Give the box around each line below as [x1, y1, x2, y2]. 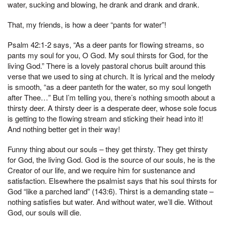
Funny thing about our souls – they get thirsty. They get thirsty [8, 143, 208, 154]
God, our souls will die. [8, 206, 83, 217]
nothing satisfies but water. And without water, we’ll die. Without [8, 196, 212, 207]
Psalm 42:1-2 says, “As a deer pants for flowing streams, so [8, 39, 204, 50]
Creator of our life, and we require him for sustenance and [8, 164, 195, 175]
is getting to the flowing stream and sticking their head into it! [8, 113, 203, 124]
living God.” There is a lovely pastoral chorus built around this [8, 60, 206, 71]
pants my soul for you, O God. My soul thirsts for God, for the [8, 49, 208, 60]
